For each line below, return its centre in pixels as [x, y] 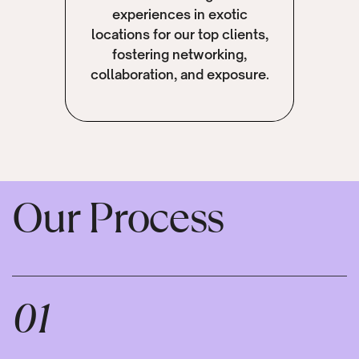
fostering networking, [180, 55]
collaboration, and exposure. [179, 75]
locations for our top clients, [179, 35]
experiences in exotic [179, 15]
